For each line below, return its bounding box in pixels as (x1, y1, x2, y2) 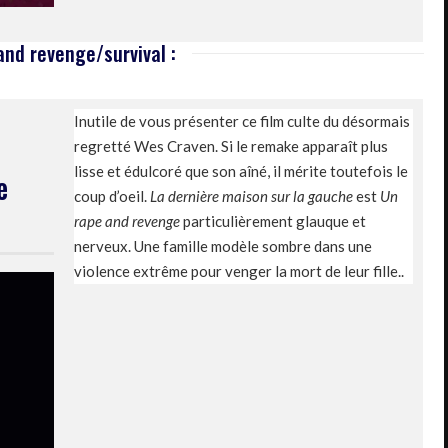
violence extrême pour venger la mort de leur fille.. (74, 261, 404, 280)
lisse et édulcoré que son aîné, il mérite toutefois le (74, 161, 408, 180)
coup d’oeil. (74, 186, 150, 205)
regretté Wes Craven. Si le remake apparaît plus (74, 136, 388, 155)
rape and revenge (74, 211, 183, 230)
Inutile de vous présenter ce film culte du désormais (74, 111, 410, 130)
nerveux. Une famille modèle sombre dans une (74, 236, 372, 255)
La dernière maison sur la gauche (150, 186, 356, 205)
